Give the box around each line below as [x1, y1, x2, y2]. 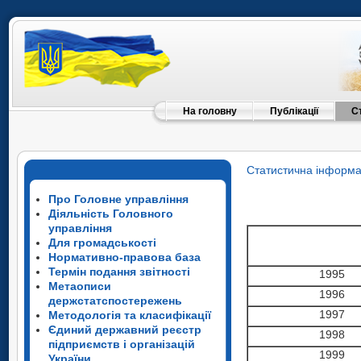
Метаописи [48, 280, 111, 293]
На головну [183, 106, 237, 117]
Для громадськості [48, 236, 156, 249]
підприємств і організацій [48, 338, 195, 351]
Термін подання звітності [48, 265, 190, 278]
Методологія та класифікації [48, 309, 211, 322]
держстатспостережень [48, 294, 182, 307]
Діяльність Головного [48, 207, 173, 220]
